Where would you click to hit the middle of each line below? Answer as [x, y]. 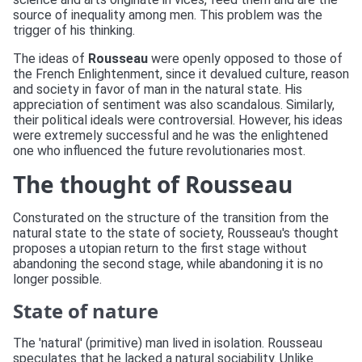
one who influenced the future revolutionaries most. [159, 151]
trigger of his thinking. [74, 30]
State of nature [86, 311]
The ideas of [51, 59]
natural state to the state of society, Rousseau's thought [176, 233]
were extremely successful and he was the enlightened [170, 135]
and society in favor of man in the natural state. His [158, 89]
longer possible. [57, 279]
